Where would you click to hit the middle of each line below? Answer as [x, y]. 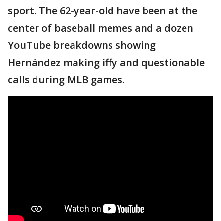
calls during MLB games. [66, 80]
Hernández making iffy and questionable [106, 63]
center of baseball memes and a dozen [101, 28]
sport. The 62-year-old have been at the [103, 11]
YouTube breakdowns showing [82, 45]
